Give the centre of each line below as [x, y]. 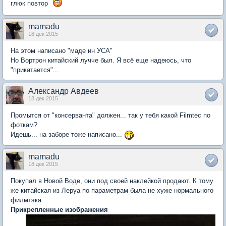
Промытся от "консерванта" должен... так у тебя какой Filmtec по [110, 116]
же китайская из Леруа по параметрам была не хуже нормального [112, 190]
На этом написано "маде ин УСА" [62, 51]
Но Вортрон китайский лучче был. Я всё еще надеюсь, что [101, 61]
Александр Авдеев [64, 91]
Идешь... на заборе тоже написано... [67, 135]
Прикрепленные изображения [59, 209]
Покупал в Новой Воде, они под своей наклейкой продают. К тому [112, 181]
